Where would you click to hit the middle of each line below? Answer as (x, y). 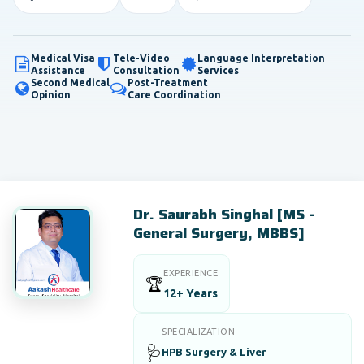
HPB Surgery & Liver (214, 352)
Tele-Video (141, 58)
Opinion (51, 95)
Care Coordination (174, 95)
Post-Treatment (168, 82)
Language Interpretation (261, 58)
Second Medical (70, 82)
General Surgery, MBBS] (219, 233)
